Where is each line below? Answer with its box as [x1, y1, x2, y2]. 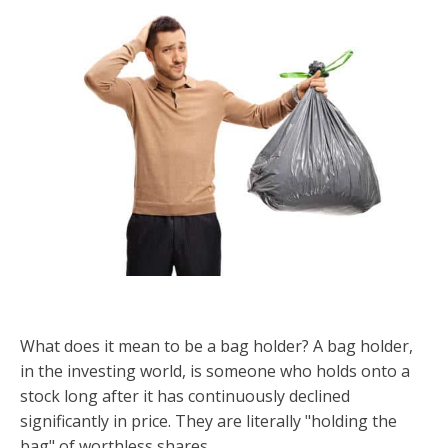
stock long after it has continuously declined [20, 385, 350, 407]
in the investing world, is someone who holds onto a [20, 360, 410, 382]
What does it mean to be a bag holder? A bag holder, [20, 335, 413, 357]
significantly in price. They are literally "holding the [20, 410, 397, 432]
